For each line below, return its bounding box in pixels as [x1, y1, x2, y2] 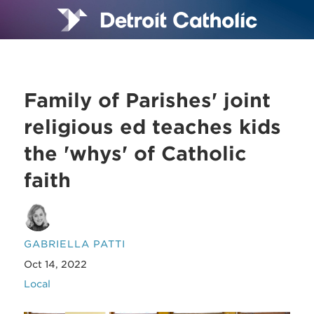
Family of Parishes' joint [24, 88, 271, 112]
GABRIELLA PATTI [24, 238, 126, 250]
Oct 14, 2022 [24, 258, 88, 270]
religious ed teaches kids [24, 115, 282, 139]
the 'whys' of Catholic [24, 142, 247, 165]
